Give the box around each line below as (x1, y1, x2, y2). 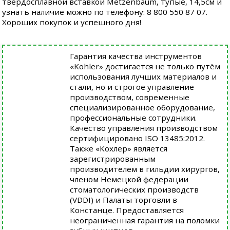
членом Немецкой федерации (70, 174, 189, 184)
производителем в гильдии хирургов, (70, 164, 220, 174)
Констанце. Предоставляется (70, 205, 184, 215)
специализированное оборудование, (70, 102, 216, 112)
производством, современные (70, 92, 190, 102)
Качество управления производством (70, 123, 218, 133)
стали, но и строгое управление (70, 82, 195, 92)
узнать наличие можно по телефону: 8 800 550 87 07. (2, 7, 208, 17)
